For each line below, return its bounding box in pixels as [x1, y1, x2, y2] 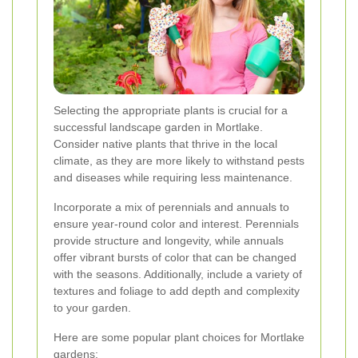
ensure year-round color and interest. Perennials [54, 217, 299, 231]
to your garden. [54, 301, 131, 315]
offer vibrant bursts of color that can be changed [54, 251, 296, 265]
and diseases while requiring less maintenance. [54, 171, 292, 185]
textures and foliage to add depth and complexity [54, 284, 300, 298]
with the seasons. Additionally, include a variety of [54, 268, 302, 281]
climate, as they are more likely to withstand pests [54, 154, 304, 168]
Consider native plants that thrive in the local [54, 137, 277, 151]
